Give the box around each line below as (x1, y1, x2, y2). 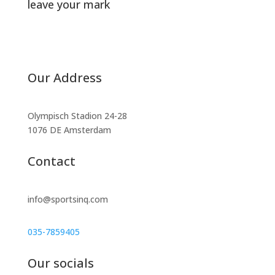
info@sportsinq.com (27, 193, 108, 205)
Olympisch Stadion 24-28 (27, 110, 127, 122)
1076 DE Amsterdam (27, 124, 111, 136)
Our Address (27, 69, 102, 86)
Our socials (27, 255, 94, 271)
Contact (27, 153, 76, 169)
